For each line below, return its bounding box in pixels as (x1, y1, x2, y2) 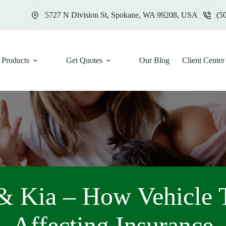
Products (1, 56, 29, 65)
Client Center (182, 56, 224, 65)
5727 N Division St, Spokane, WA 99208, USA (44, 11, 198, 19)
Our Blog (139, 56, 169, 65)
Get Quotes (66, 56, 102, 65)
